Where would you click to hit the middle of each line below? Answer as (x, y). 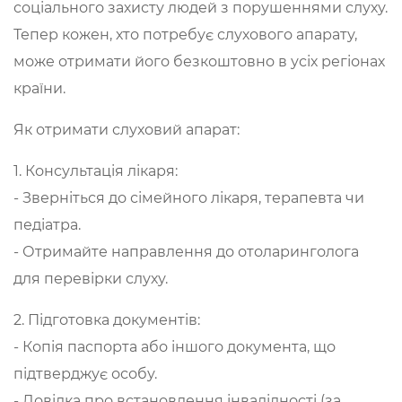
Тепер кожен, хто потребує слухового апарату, (185, 35)
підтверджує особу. (85, 374)
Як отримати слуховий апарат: (127, 130)
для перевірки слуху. (91, 279)
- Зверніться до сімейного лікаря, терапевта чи (189, 198)
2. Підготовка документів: (107, 320)
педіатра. (47, 225)
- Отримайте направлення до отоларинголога (186, 252)
